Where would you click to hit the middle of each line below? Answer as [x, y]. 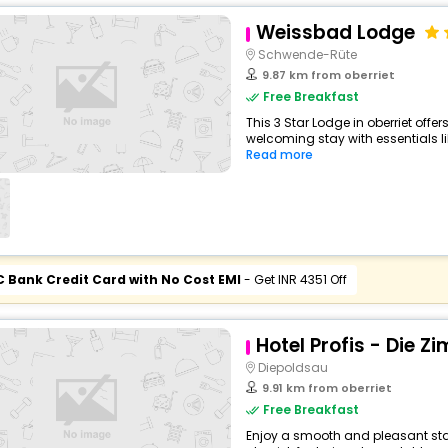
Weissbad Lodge [335, 32]
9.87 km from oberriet [328, 75]
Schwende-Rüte [307, 54]
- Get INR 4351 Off [293, 279]
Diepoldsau [292, 367]
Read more [279, 154]
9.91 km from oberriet [326, 388]
